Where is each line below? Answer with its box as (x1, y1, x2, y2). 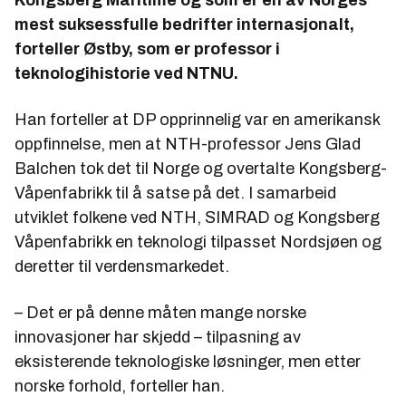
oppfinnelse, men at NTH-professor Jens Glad (14, 134, 361, 153)
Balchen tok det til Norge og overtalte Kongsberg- (14, 159, 387, 178)
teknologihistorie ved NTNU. (14, 63, 238, 82)
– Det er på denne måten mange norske (14, 303, 306, 322)
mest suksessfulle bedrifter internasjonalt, (14, 14, 354, 34)
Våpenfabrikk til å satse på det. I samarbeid (14, 183, 336, 202)
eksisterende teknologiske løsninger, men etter (14, 352, 361, 371)
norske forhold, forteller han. (14, 376, 225, 395)
